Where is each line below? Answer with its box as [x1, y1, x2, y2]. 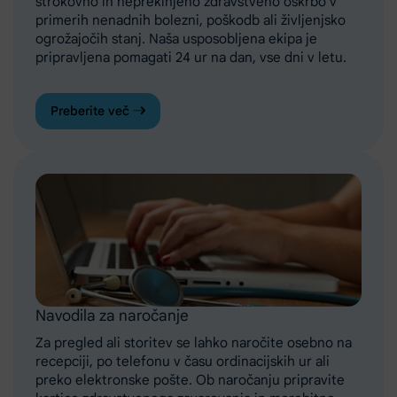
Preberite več [51, 103, 133, 119]
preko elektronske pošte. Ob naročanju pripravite [35, 371, 345, 388]
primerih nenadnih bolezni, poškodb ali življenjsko [35, 12, 346, 28]
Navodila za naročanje [35, 306, 189, 325]
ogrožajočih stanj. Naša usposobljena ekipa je [35, 30, 317, 47]
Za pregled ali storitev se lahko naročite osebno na [35, 334, 352, 351]
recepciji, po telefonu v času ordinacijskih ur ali [35, 353, 330, 370]
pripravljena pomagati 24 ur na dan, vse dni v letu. [35, 49, 346, 66]
